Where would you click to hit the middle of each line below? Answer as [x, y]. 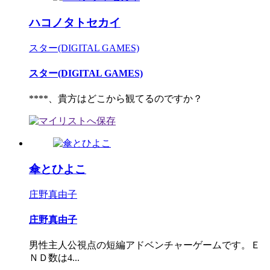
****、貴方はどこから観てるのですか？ [116, 99]
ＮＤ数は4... [54, 258]
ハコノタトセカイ [75, 23]
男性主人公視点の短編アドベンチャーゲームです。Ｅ [145, 245]
